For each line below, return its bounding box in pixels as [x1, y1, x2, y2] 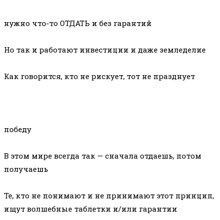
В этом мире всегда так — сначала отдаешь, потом [4, 151, 201, 161]
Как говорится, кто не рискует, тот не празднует [4, 71, 195, 82]
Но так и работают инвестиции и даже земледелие [4, 45, 208, 55]
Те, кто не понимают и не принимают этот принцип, [4, 191, 214, 201]
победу [4, 124, 31, 135]
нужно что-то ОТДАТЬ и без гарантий [4, 18, 154, 28]
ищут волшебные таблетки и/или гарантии [4, 204, 177, 214]
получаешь [4, 164, 48, 174]
